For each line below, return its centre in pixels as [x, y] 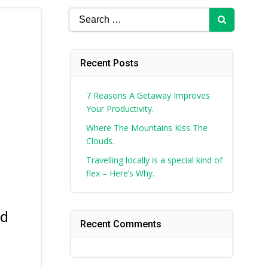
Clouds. [100, 141]
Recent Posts [109, 63]
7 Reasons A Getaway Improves [148, 95]
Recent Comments [121, 224]
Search [83, 15]
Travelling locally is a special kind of [154, 160]
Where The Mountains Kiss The [147, 128]
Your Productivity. [120, 109]
